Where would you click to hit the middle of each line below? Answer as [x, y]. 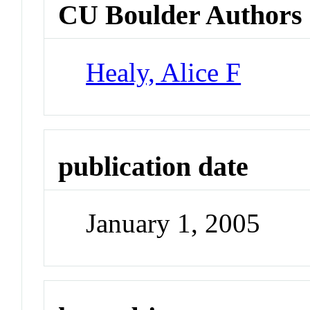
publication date [154, 166]
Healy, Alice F [164, 72]
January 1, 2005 [173, 224]
